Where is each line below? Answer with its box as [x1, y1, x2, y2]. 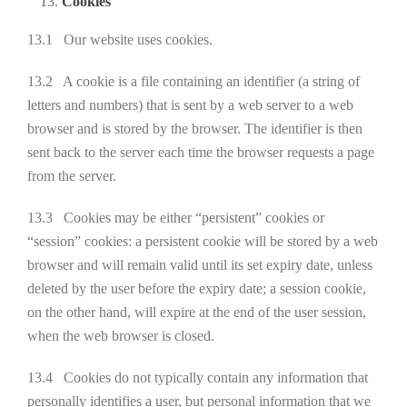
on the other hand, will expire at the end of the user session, [27, 304, 366, 320]
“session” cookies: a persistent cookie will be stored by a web [27, 233, 378, 249]
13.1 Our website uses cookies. [27, 32, 213, 47]
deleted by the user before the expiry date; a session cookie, [27, 281, 366, 296]
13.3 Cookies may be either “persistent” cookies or [27, 210, 324, 225]
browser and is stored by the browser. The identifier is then [27, 121, 362, 136]
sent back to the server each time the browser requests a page [27, 144, 374, 160]
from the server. [27, 168, 116, 184]
